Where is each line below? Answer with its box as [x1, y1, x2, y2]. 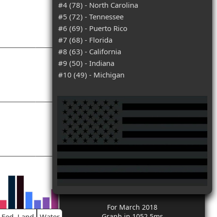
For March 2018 [107, 202, 157, 212]
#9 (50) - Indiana [58, 58, 114, 68]
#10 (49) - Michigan [58, 70, 124, 79]
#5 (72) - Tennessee [58, 12, 124, 21]
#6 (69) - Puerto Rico [58, 23, 127, 33]
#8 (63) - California [58, 46, 121, 56]
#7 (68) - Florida [58, 35, 112, 45]
